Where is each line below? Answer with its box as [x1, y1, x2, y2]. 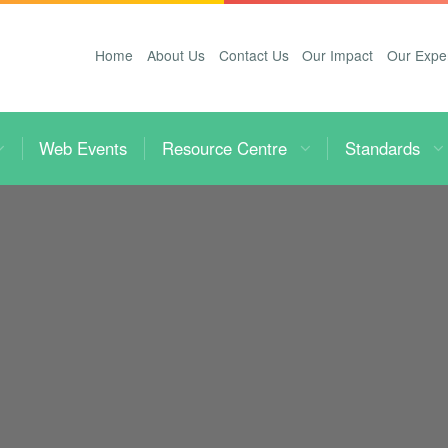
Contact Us [218, 45, 289, 66]
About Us [146, 45, 205, 66]
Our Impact [302, 45, 374, 66]
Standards [345, 136, 421, 161]
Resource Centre [161, 136, 287, 161]
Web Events [39, 136, 128, 161]
